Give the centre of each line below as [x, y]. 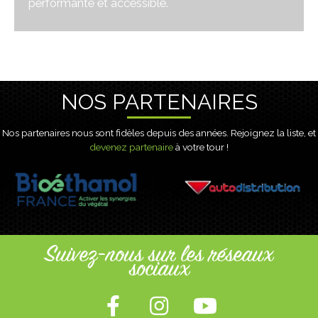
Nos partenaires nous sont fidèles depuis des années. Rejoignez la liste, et [159, 133]
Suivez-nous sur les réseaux [159, 256]
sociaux [159, 270]
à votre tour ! [201, 147]
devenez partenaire [131, 147]
